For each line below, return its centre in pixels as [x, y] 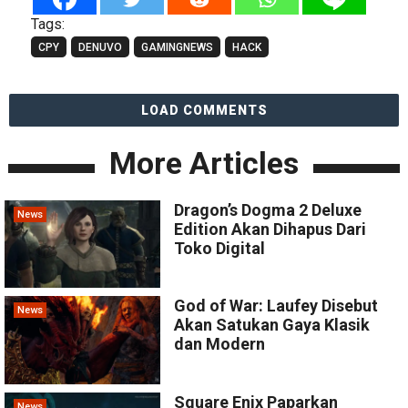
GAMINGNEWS [177, 48]
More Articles [204, 163]
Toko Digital [220, 249]
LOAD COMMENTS [204, 111]
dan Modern [220, 344]
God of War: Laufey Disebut [276, 306]
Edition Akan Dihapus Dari [270, 229]
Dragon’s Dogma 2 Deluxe [268, 210]
